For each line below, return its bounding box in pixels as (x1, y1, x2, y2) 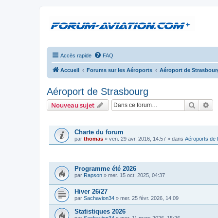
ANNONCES (49, 117, 77, 122)
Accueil (60, 67, 79, 73)
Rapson (84, 172, 102, 178)
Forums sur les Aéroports (87, 67, 152, 73)
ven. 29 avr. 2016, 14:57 (109, 136, 166, 142)
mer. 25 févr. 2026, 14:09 (120, 195, 179, 201)
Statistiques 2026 (74, 207, 126, 215)
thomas (84, 136, 103, 142)
